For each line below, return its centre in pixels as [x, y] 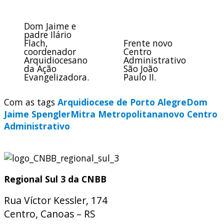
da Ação [40, 68]
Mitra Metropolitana [117, 114]
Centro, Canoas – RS [50, 214]
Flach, [36, 43]
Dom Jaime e [50, 26]
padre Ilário [48, 34]
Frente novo [148, 43]
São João [140, 68]
